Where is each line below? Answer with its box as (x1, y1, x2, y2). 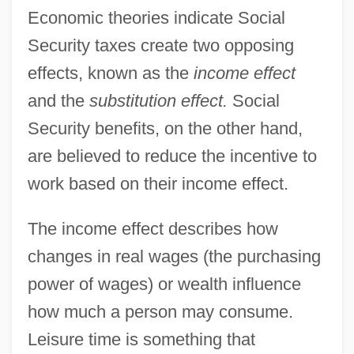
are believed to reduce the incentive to (27, 145, 317, 166)
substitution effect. (88, 90, 228, 111)
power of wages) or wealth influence (27, 273, 301, 294)
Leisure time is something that (27, 329, 255, 349)
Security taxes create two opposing (27, 35, 294, 55)
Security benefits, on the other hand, (27, 118, 303, 138)
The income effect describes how (27, 218, 278, 239)
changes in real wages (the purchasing (27, 246, 321, 266)
